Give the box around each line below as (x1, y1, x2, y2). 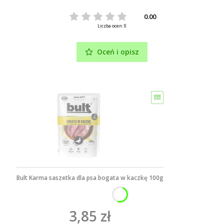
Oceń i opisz (97, 46, 139, 56)
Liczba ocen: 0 (97, 22, 126, 29)
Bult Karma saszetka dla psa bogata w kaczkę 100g (16, 173, 163, 182)
